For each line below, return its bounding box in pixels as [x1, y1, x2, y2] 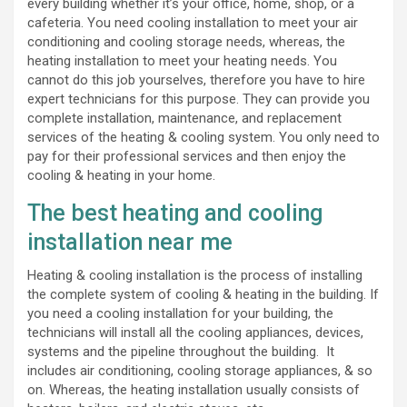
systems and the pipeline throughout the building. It [27, 342, 334, 360]
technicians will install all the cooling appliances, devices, [27, 323, 363, 341]
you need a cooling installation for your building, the [27, 304, 333, 322]
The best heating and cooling [27, 199, 323, 226]
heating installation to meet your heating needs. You [27, 52, 337, 69]
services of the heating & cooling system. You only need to [27, 128, 380, 145]
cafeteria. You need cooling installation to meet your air [27, 14, 358, 31]
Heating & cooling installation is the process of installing [27, 266, 362, 283]
